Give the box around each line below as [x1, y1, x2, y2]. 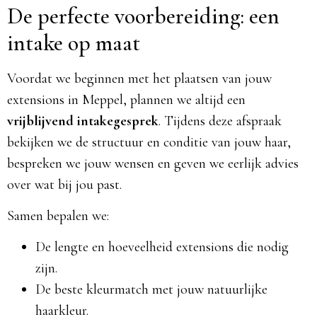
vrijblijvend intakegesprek [7, 112, 158, 129]
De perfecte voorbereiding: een [7, 1, 279, 30]
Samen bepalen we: [7, 207, 109, 224]
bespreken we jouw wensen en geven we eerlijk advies [7, 154, 299, 172]
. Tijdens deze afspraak [158, 112, 282, 129]
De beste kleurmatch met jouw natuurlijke [35, 281, 267, 299]
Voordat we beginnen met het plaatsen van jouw [7, 69, 272, 87]
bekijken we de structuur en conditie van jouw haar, [7, 133, 291, 151]
